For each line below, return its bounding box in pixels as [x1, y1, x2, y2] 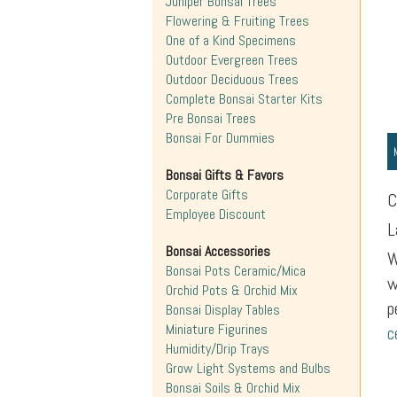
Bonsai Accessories [166, 242, 270, 261]
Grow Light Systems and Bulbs [166, 359, 331, 378]
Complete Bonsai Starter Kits [166, 90, 323, 108]
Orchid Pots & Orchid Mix [166, 281, 298, 300]
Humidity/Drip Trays [166, 339, 269, 358]
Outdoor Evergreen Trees [166, 51, 298, 69]
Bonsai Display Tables [166, 300, 280, 319]
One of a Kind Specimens [166, 31, 296, 50]
